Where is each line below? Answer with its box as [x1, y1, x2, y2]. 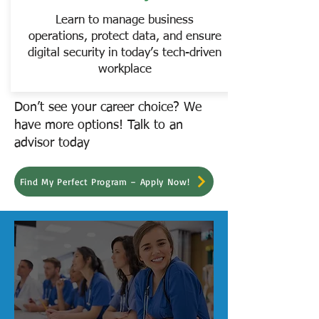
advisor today [14, 137, 90, 150]
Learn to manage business [56, 14, 194, 26]
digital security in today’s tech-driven [28, 47, 221, 59]
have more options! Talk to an [14, 119, 183, 132]
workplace [98, 63, 152, 75]
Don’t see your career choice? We [14, 101, 202, 114]
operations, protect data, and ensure [28, 31, 221, 43]
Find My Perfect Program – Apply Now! [19, 176, 190, 187]
